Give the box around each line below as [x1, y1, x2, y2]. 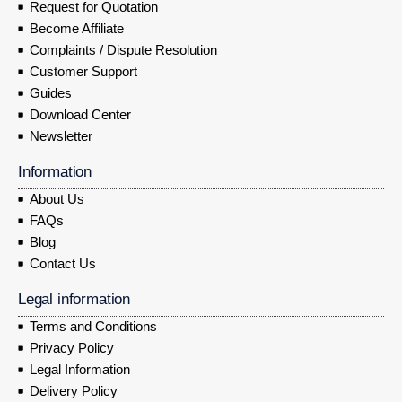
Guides [29, 85, 72, 101]
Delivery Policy [29, 383, 118, 399]
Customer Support [29, 64, 137, 80]
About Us [29, 191, 84, 207]
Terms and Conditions [29, 319, 157, 335]
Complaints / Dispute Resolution [29, 42, 217, 58]
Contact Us [29, 256, 96, 272]
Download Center [29, 107, 131, 123]
